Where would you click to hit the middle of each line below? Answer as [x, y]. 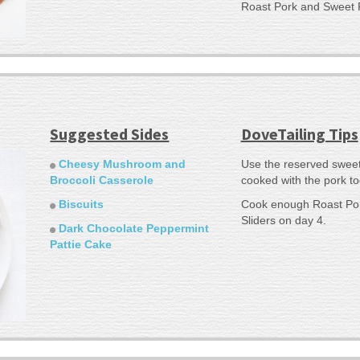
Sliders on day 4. [283, 220]
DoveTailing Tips [299, 133]
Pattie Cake [81, 244]
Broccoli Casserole [102, 180]
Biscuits [82, 204]
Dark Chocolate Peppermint [134, 228]
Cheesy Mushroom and [123, 164]
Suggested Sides [110, 133]
